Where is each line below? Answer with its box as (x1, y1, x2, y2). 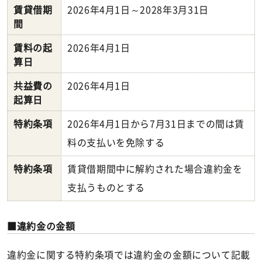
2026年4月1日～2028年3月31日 (67, 5, 209, 15)
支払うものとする (67, 182, 146, 192)
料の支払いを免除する (67, 137, 165, 147)
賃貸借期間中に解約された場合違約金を (67, 164, 243, 174)
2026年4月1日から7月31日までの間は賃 (67, 119, 245, 129)
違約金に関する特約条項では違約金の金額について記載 (7, 250, 250, 260)
